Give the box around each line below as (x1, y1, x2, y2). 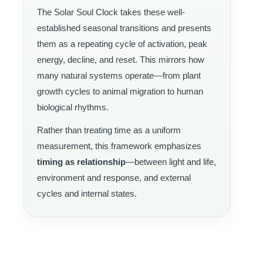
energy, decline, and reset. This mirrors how (37, 54, 204, 65)
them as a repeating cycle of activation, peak (37, 38, 207, 49)
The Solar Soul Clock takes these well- (37, 6, 185, 17)
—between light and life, (126, 156, 216, 167)
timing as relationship (37, 156, 126, 167)
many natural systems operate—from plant (37, 70, 201, 80)
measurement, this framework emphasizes (37, 140, 201, 151)
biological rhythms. (37, 102, 109, 112)
